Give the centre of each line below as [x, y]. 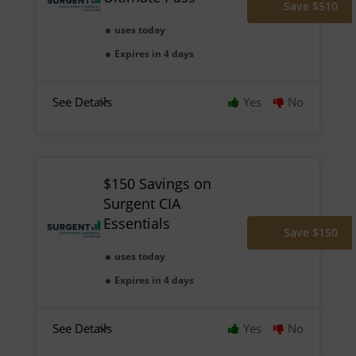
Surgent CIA [141, 203]
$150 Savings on [157, 183]
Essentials [136, 223]
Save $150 [311, 232]
